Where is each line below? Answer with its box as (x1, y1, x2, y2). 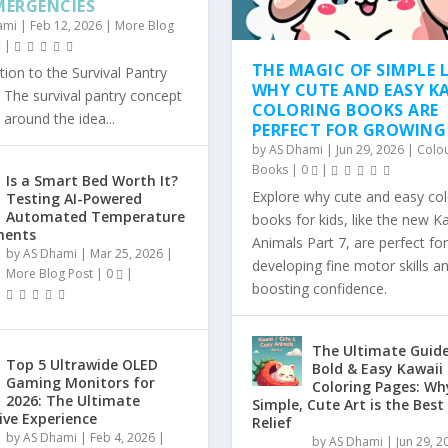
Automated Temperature (5, 207, 185, 227)
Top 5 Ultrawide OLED (5, 355, 158, 375)
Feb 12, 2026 (29, 17, 102, 35)
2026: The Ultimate (5, 391, 140, 411)
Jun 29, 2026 (335, 140, 404, 158)
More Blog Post (5, 265, 93, 283)
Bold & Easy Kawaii (311, 358, 443, 378)
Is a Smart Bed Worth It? (5, 171, 178, 191)
